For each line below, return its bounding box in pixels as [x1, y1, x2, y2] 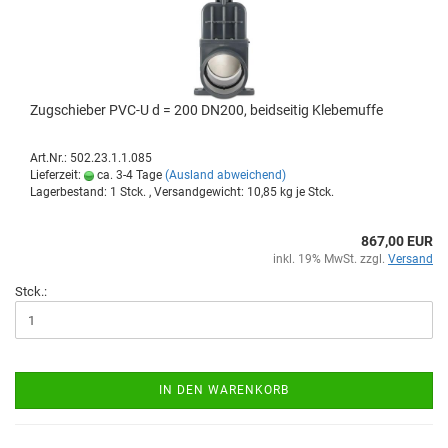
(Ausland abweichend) [165, 168, 286, 182]
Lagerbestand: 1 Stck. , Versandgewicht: [30, 185, 247, 199]
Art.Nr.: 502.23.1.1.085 [30, 151, 152, 165]
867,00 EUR [361, 233, 433, 249]
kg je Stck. [277, 185, 334, 199]
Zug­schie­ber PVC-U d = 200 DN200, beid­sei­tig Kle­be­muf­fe [30, 102, 383, 118]
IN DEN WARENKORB [159, 383, 289, 397]
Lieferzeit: [30, 168, 84, 182]
